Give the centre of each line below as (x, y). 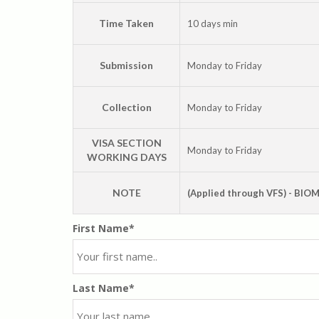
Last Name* (104, 288)
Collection (126, 107)
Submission (126, 65)
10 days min (213, 23)
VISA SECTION (126, 142)
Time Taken (126, 23)
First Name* (104, 228)
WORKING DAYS (126, 157)
